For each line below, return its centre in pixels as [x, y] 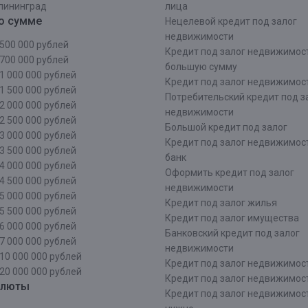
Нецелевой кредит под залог [231, 21]
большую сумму [201, 67]
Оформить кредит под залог [230, 173]
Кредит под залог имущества [232, 218]
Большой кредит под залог [226, 127]
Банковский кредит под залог [232, 233]
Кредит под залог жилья [221, 203]
